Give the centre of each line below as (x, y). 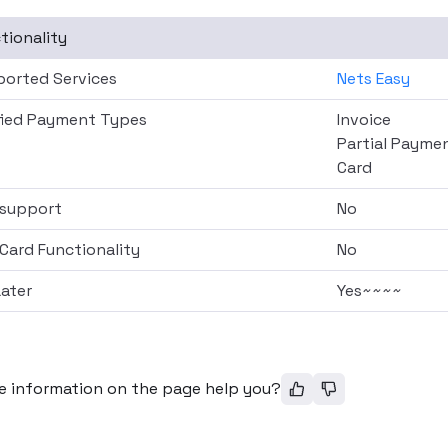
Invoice (363, 119)
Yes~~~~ (369, 290)
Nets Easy (373, 78)
